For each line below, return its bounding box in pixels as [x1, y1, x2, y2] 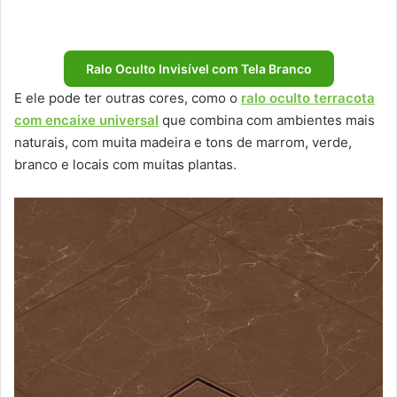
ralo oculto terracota [241, 90, 375, 107]
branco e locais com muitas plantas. [14, 156, 237, 174]
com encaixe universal [14, 112, 159, 129]
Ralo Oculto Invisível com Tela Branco [85, 61, 312, 77]
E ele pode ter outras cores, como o [14, 90, 241, 107]
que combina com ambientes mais [159, 112, 375, 129]
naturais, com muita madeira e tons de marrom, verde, [14, 134, 352, 152]
